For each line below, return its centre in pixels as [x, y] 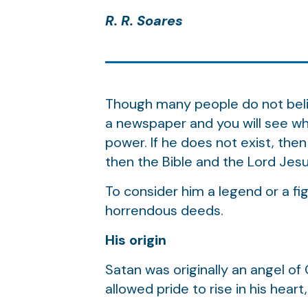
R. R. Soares [144, 21]
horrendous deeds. [164, 210]
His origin [135, 240]
